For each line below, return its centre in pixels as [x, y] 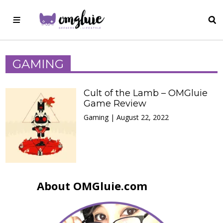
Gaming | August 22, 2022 [126, 117]
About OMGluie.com [92, 186]
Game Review [115, 104]
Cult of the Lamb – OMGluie [146, 93]
